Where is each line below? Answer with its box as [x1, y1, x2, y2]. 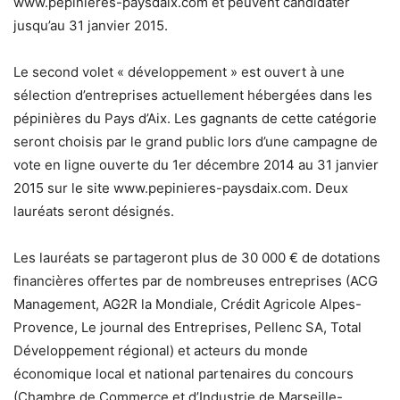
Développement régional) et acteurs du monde [13, 342, 308, 359]
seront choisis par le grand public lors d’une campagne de [13, 133, 378, 150]
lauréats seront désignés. [13, 203, 174, 220]
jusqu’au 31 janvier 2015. [13, 17, 168, 34]
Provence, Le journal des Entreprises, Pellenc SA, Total [13, 319, 362, 336]
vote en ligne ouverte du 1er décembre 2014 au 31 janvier [13, 156, 379, 173]
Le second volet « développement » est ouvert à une [13, 63, 345, 80]
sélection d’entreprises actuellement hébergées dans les [13, 87, 372, 104]
